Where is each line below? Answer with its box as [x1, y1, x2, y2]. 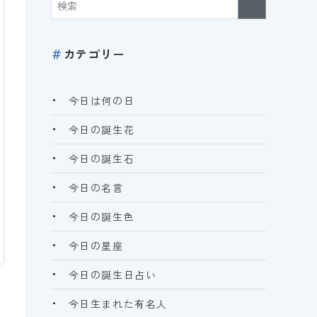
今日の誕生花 [68, 122, 135, 137]
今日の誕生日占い [68, 267, 157, 282]
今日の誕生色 [68, 209, 135, 224]
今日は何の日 [68, 93, 135, 108]
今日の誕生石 [68, 151, 135, 166]
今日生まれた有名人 [68, 296, 168, 311]
